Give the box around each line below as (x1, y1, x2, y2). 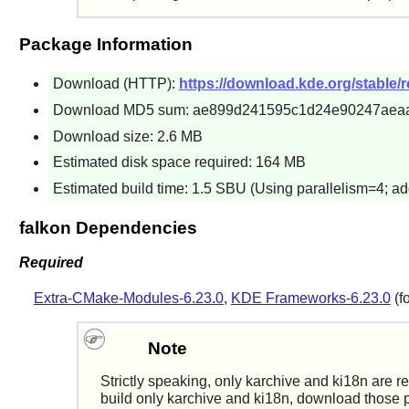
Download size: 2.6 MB (52, 128, 203, 144)
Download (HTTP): (52, 76, 179, 92)
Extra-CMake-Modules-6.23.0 (33, 290, 224, 307)
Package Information (18, 35, 193, 55)
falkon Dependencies (18, 217, 197, 237)
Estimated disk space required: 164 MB (52, 154, 306, 171)
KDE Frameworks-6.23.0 (230, 290, 391, 307)
